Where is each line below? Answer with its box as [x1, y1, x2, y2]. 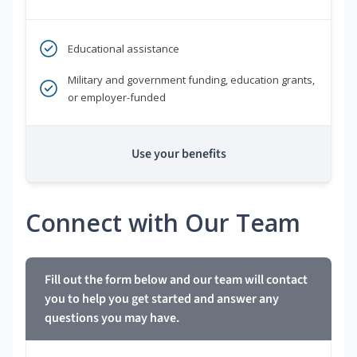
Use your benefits [131, 145, 226, 163]
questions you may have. [45, 309, 179, 328]
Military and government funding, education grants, [68, 73, 315, 88]
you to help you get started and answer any [45, 290, 279, 308]
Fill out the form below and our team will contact [45, 271, 308, 289]
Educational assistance [68, 41, 179, 57]
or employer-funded [68, 90, 166, 105]
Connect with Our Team [25, 206, 300, 240]
